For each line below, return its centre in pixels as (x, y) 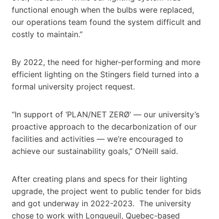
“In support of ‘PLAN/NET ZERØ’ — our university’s (106, 114)
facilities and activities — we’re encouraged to (98, 139)
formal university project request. (73, 86)
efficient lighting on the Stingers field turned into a (105, 74)
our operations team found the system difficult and (106, 22)
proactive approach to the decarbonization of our (104, 126)
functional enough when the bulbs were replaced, (103, 10)
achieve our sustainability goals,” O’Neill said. (99, 151)
